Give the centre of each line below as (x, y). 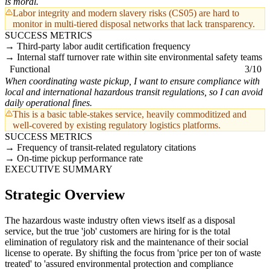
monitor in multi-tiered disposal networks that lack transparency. (134, 24)
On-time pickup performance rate (80, 159)
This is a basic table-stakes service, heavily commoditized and (130, 115)
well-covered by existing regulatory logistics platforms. (117, 125)
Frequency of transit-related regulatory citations (106, 148)
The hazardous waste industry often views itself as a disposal (120, 220)
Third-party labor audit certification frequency (104, 46)
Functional (30, 69)
